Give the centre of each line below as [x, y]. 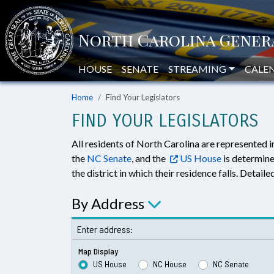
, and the [150, 158]
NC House [170, 264]
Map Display [98, 251]
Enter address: [105, 229]
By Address [108, 203]
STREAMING [197, 69]
